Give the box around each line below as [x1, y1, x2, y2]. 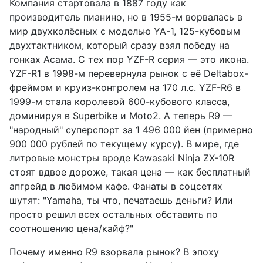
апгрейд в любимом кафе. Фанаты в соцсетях [9, 180, 222, 192]
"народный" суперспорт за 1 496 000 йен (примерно [9, 123, 253, 136]
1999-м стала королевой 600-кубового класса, [9, 95, 230, 107]
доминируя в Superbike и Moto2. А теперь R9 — [9, 109, 232, 122]
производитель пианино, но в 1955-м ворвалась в [9, 11, 242, 23]
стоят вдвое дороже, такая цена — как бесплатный [9, 166, 251, 178]
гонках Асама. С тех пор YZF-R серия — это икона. [9, 53, 249, 65]
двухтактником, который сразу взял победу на [9, 39, 230, 51]
